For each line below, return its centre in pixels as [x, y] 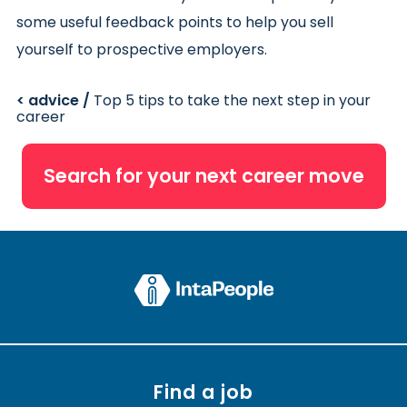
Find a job [203, 392]
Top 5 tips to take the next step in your [232, 100]
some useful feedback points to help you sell [175, 22]
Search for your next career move [203, 175]
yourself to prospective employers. [142, 49]
